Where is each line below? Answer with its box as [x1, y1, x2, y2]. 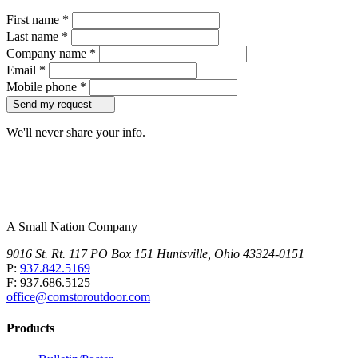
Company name [6, 46, 89, 61]
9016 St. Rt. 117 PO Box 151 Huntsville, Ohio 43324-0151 [6, 246, 304, 261]
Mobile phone [6, 80, 80, 94]
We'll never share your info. [6, 125, 145, 140]
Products [6, 321, 54, 336]
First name [6, 13, 62, 27]
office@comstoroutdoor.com [6, 289, 150, 304]
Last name [6, 30, 62, 44]
